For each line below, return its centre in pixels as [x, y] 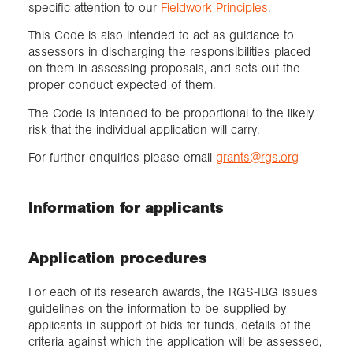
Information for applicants [126, 207]
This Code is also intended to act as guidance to [161, 35]
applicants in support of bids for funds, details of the [170, 325]
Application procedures [118, 257]
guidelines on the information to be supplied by [157, 309]
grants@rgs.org [257, 157]
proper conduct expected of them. [122, 85]
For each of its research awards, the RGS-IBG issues [173, 292]
